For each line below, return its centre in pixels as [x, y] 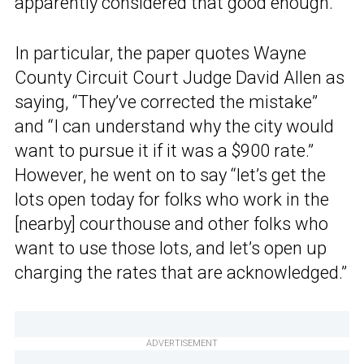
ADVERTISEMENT [182, 344]
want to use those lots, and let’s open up [171, 249]
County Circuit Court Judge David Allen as [180, 78]
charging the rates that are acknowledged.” [181, 273]
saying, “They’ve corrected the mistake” [166, 102]
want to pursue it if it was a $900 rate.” [164, 151]
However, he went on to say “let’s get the [170, 175]
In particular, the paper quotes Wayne [160, 54]
